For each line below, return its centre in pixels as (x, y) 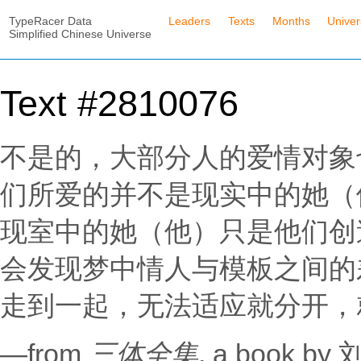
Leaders (190, 21)
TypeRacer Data (50, 21)
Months (291, 21)
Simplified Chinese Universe (80, 33)
